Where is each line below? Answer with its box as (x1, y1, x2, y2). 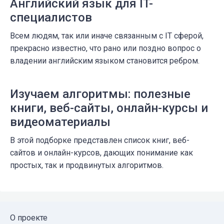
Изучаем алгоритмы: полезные (10, 87, 190, 101)
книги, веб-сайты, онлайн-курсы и (10, 101, 208, 115)
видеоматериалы (10, 115, 110, 129)
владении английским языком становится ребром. (10, 56, 199, 66)
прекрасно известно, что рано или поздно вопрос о (10, 43, 201, 53)
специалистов (10, 10, 92, 25)
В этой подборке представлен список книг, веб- (10, 135, 189, 145)
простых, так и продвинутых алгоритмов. (10, 160, 163, 170)
